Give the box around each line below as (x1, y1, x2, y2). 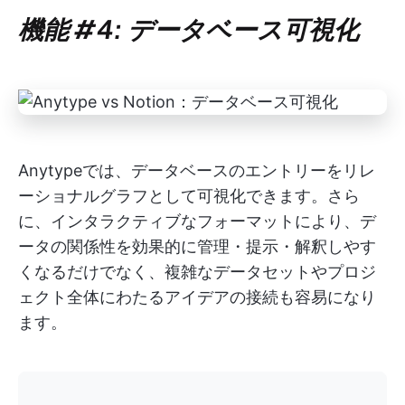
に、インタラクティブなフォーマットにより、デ (18, 211, 376, 231)
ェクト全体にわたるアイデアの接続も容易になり (18, 287, 376, 306)
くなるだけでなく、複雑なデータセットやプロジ (18, 261, 376, 281)
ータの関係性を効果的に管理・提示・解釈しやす (18, 236, 376, 256)
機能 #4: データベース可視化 (18, 12, 359, 44)
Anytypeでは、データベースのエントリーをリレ (18, 160, 375, 180)
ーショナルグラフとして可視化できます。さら (18, 185, 360, 205)
